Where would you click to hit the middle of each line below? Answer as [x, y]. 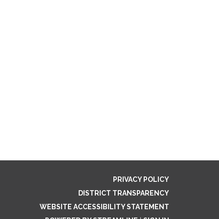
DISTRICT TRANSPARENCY [124, 193]
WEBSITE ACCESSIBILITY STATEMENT [104, 207]
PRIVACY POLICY [141, 179]
